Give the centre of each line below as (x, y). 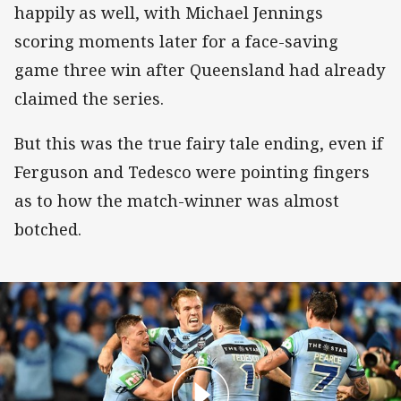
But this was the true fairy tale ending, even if (199, 143)
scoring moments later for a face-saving (176, 41)
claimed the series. (89, 98)
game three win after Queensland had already (200, 69)
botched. (48, 229)
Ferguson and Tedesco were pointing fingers (192, 171)
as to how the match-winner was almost (177, 200)
